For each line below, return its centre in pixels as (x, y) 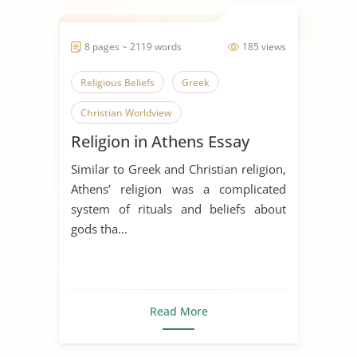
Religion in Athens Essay (160, 141)
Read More (178, 311)
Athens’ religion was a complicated (178, 188)
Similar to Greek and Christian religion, (178, 169)
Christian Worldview (126, 112)
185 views (264, 46)
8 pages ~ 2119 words (133, 46)
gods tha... (99, 228)
